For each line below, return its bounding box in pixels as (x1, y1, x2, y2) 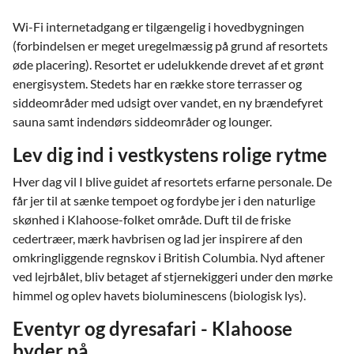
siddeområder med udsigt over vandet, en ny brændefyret (13, 95, 323, 110)
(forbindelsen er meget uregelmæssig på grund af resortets (13, 38, 328, 53)
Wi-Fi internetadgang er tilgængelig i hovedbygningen (13, 19, 304, 34)
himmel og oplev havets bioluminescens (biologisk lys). (13, 288, 306, 303)
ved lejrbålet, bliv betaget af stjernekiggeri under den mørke (13, 269, 333, 284)
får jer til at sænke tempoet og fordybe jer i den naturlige (13, 193, 315, 208)
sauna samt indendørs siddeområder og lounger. (13, 114, 272, 129)
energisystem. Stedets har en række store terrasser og (13, 76, 302, 91)
